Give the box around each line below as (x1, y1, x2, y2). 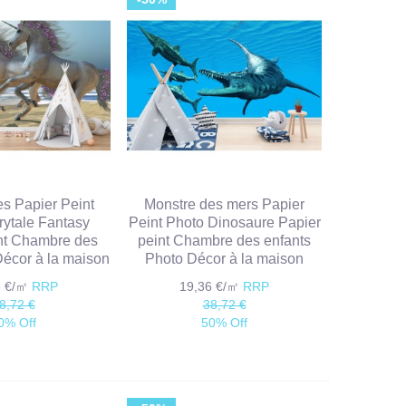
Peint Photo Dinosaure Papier (128, 215, 321, 231)
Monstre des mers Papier (144, 197, 305, 213)
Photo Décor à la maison (145, 251, 304, 267)
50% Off (201, 315, 248, 331)
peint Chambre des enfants (138, 233, 312, 249)
